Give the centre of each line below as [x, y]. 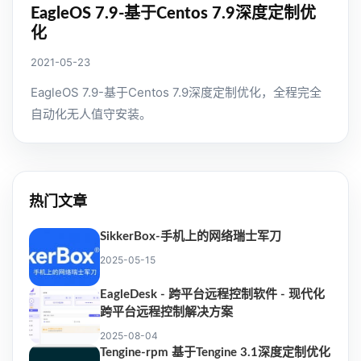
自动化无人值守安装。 [91, 114]
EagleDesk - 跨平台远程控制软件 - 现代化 [212, 295]
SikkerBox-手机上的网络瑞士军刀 [191, 237]
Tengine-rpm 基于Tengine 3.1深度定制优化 [215, 353]
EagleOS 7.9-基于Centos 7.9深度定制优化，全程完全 [176, 93]
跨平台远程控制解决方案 [166, 313]
